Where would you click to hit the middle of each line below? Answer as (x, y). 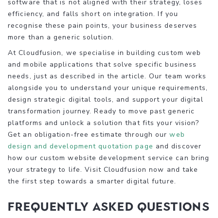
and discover (177, 146)
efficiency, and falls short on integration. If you (93, 14)
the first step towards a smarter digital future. (92, 181)
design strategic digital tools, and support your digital (106, 99)
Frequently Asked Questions (109, 206)
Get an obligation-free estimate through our (89, 134)
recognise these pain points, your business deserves (103, 25)
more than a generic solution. (61, 37)
